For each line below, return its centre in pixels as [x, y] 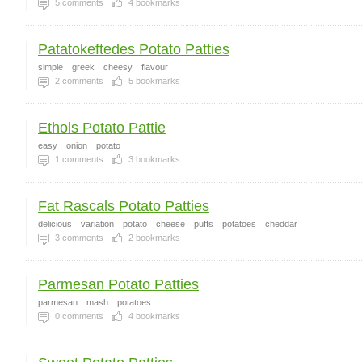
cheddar [281, 224]
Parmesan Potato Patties [118, 284]
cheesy [118, 67]
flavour [155, 67]
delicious [55, 224]
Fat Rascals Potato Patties [124, 206]
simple [51, 67]
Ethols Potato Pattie [102, 128]
